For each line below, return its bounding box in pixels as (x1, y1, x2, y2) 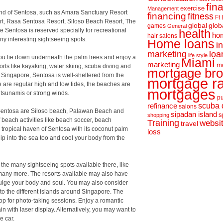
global (188, 21, 207, 29)
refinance (147, 102, 177, 110)
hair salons (147, 32, 177, 39)
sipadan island (171, 111, 217, 118)
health (179, 27, 211, 40)
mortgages (147, 87, 216, 103)
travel (181, 119, 198, 127)
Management (147, 5, 179, 11)
